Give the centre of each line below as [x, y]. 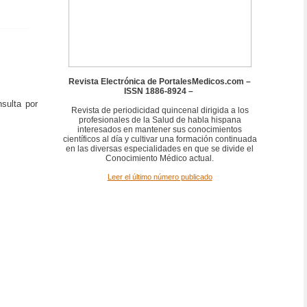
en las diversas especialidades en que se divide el [160, 149]
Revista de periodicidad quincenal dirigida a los [160, 110]
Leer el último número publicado [160, 177]
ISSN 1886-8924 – [160, 91]
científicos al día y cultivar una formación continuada [160, 139]
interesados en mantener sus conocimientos [160, 130]
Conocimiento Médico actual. [160, 158]
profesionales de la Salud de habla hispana [160, 120]
